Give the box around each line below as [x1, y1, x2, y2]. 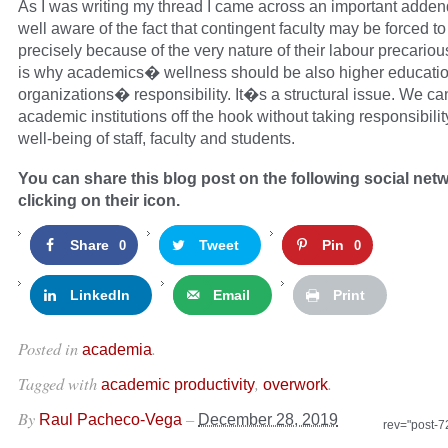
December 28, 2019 [198, 410, 338, 429]
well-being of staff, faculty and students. [18, 129, 295, 148]
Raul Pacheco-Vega [39, 410, 182, 429]
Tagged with [18, 372, 101, 395]
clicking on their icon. [18, 191, 180, 210]
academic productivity [101, 375, 255, 394]
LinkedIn [70, 287, 130, 304]
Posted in [18, 337, 82, 360]
